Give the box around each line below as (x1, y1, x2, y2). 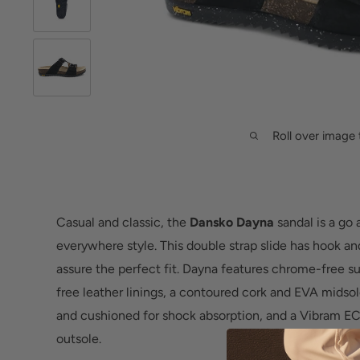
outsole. (56, 330, 101, 346)
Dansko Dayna (190, 214, 274, 230)
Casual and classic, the (56, 214, 190, 230)
